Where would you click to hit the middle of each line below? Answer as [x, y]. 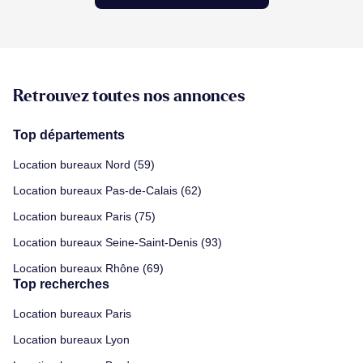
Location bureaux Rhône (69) [88, 268]
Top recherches [61, 284]
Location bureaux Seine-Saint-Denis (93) [117, 242]
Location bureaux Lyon [71, 339]
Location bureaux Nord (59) [84, 164]
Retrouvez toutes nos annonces [129, 96]
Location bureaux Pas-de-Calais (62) [107, 190]
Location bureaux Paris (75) [84, 216]
